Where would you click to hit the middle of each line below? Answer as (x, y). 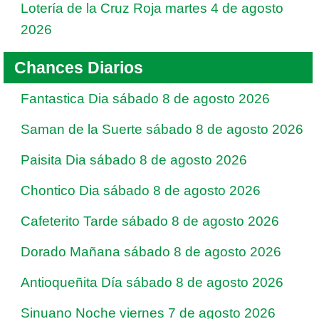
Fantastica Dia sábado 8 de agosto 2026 (145, 99)
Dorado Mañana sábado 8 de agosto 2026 (151, 252)
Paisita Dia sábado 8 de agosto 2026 (134, 160)
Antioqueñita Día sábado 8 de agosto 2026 (152, 282)
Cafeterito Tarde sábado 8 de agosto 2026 (150, 221)
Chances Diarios (79, 68)
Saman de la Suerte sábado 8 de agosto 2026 (162, 129)
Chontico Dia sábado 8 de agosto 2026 (141, 190)
